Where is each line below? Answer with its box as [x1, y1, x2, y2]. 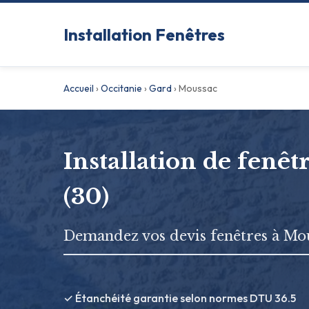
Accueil [63, 82, 94, 94]
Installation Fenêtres [63, 24, 225, 45]
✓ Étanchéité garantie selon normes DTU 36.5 [63, 291, 296, 305]
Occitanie [101, 82, 142, 94]
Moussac [179, 82, 217, 94]
